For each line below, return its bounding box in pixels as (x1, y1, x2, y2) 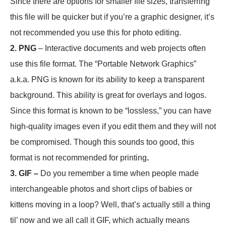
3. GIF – (10, 169, 38, 178)
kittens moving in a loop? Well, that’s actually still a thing (10, 200, 210, 209)
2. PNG (10, 44, 36, 53)
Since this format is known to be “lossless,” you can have (10, 106, 211, 116)
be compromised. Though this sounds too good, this (10, 138, 194, 147)
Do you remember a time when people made (38, 169, 199, 178)
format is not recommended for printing (10, 153, 147, 162)
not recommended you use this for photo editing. (10, 28, 181, 37)
